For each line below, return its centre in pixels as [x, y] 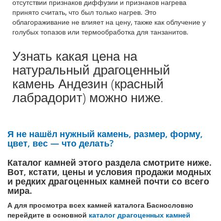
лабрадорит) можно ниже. [88, 97]
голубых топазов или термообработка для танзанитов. [100, 32]
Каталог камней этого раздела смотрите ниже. [110, 162]
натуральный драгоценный [91, 70]
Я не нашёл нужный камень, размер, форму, [105, 134]
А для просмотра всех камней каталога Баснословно [100, 205]
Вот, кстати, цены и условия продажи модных [109, 172]
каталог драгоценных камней [140, 215]
